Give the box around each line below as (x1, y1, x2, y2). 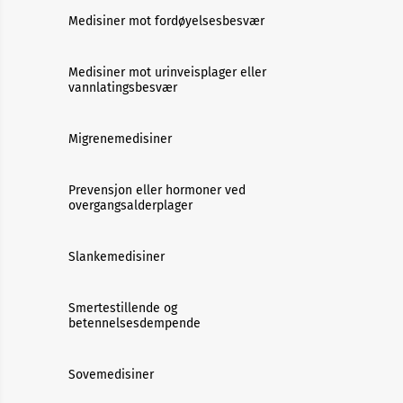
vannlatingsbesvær (68, 80, 177, 95)
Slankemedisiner (68, 249, 165, 264)
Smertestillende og (68, 300, 177, 316)
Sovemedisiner (68, 367, 154, 382)
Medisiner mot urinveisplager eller (68, 65, 266, 80)
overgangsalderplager (68, 198, 193, 213)
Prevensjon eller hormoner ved (68, 183, 246, 198)
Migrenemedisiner (68, 131, 172, 147)
